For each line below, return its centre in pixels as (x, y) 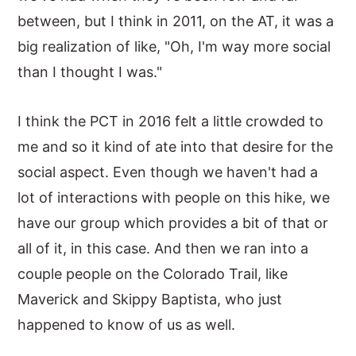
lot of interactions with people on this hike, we (174, 197)
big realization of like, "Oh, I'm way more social (174, 46)
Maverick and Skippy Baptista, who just (150, 299)
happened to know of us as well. (127, 325)
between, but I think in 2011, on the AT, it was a (176, 21)
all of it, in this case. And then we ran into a (163, 248)
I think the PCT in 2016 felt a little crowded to (171, 121)
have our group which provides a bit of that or (173, 223)
